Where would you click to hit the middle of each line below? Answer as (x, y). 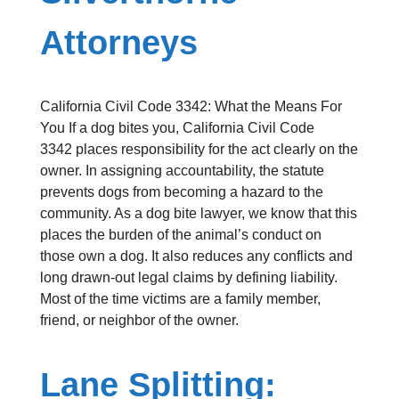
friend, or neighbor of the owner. (139, 321)
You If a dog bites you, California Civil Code (177, 128)
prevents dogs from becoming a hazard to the (181, 192)
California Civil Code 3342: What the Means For (191, 107)
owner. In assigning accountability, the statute (182, 171)
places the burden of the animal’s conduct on (180, 235)
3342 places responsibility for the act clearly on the (199, 150)
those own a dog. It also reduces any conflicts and (196, 256)
